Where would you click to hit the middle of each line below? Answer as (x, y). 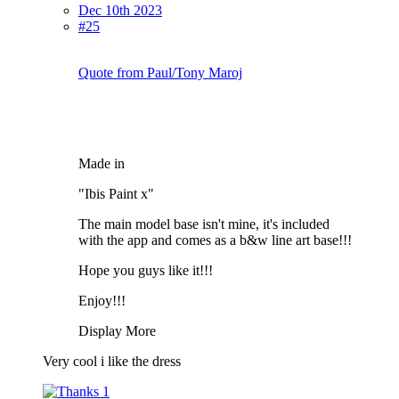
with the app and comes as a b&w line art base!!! (215, 240)
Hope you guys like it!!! (146, 270)
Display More (117, 330)
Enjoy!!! (102, 300)
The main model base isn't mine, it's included (204, 224)
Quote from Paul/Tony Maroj (160, 72)
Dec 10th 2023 (120, 10)
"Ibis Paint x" (116, 193)
